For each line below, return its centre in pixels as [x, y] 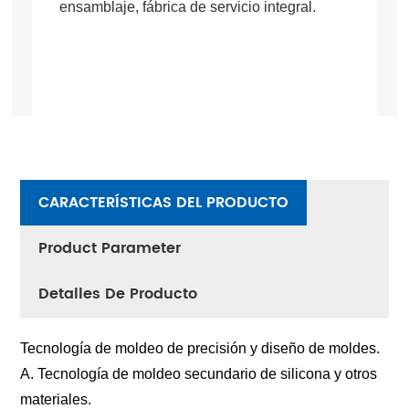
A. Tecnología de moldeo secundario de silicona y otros [199, 374]
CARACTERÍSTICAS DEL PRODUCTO [164, 203]
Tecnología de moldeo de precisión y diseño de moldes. [200, 349]
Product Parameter [110, 249]
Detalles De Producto [118, 294]
